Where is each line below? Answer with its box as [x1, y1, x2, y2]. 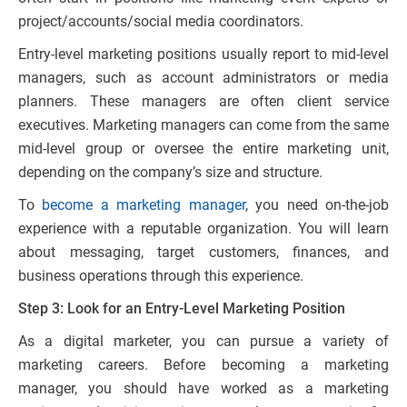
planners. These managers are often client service [18, 93, 389, 111]
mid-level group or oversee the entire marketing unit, [18, 140, 389, 158]
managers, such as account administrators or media [18, 69, 389, 87]
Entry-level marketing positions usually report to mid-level [18, 45, 389, 64]
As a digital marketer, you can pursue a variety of [18, 333, 389, 351]
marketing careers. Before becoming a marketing [18, 356, 389, 374]
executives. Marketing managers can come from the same [18, 116, 389, 134]
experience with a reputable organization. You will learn [18, 220, 389, 238]
